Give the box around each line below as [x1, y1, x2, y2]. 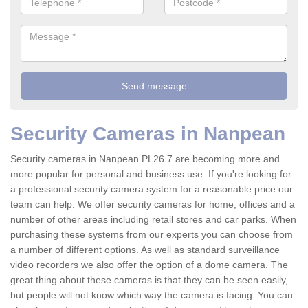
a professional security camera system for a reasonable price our [10, 184, 293, 195]
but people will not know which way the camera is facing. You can [10, 289, 293, 301]
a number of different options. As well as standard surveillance [10, 244, 280, 256]
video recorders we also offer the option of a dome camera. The [10, 259, 288, 271]
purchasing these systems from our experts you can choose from [10, 229, 293, 241]
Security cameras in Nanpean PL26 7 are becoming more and [10, 153, 280, 165]
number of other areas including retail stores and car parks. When [10, 214, 296, 225]
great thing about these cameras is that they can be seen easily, [10, 274, 288, 286]
